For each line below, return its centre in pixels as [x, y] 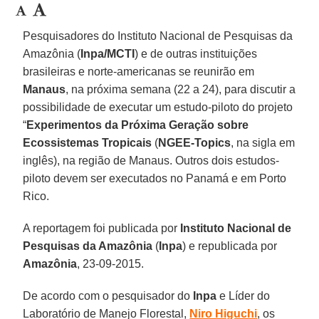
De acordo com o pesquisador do [108, 296]
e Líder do [244, 296]
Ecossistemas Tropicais [88, 142]
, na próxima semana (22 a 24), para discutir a [181, 89]
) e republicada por [230, 246]
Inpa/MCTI [108, 53]
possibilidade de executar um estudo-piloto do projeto [158, 107]
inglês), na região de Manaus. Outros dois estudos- [151, 160]
